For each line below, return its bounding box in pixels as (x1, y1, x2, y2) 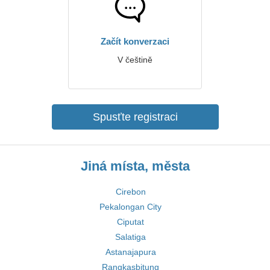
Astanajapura (105, 247, 156, 257)
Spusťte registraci (92, 111, 178, 123)
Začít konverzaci (101, 36, 169, 46)
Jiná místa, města (80, 159, 190, 174)
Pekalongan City (99, 202, 162, 212)
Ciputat (117, 217, 144, 227)
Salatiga (115, 232, 146, 242)
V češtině (118, 55, 152, 64)
